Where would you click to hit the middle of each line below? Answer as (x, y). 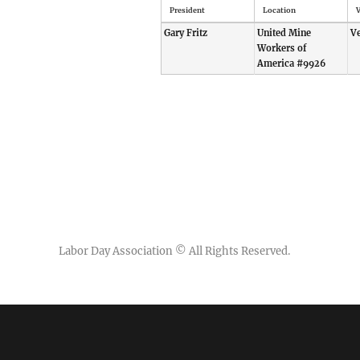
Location (279, 10)
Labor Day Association (116, 252)
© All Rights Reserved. (232, 252)
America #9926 (291, 63)
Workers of (281, 48)
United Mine (284, 33)
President (187, 10)
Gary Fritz (185, 33)
